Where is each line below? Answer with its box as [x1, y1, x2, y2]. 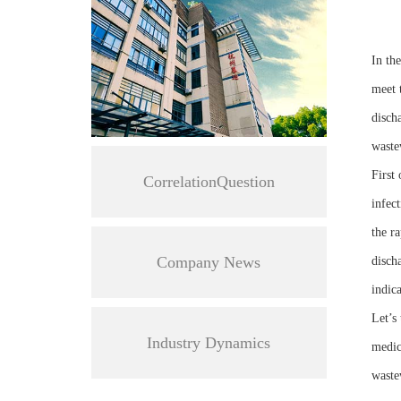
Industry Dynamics [147, 333, 271, 352]
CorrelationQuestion [142, 172, 275, 191]
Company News [157, 252, 261, 271]
